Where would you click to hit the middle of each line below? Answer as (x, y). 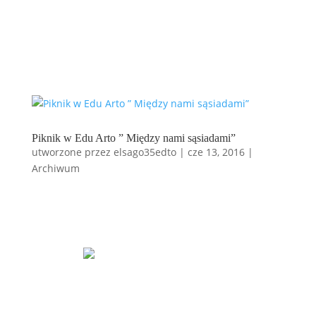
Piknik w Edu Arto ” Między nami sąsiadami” (133, 138)
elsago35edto (145, 152)
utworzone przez (72, 152)
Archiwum (55, 169)
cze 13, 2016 (216, 152)
